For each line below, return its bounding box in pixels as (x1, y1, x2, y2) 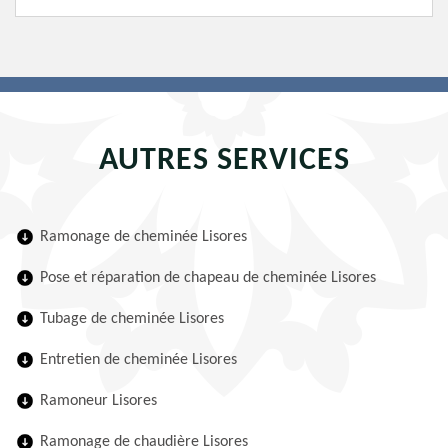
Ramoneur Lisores (40, 393, 157, 409)
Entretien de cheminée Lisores (40, 352, 237, 368)
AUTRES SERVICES (98, 145, 350, 177)
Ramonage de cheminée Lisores (40, 229, 247, 245)
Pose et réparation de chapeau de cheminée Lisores (40, 270, 376, 286)
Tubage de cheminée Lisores (40, 311, 224, 327)
